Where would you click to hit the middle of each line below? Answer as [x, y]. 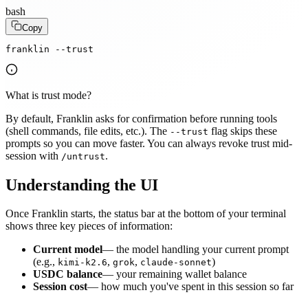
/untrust [83, 156]
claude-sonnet [176, 263]
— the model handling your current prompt [196, 250]
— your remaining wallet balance [175, 274]
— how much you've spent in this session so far [190, 287]
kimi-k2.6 [82, 263]
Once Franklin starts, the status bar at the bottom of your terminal [146, 214]
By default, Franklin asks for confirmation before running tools [141, 118]
